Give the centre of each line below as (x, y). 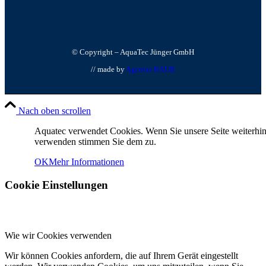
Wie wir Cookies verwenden (58, 235)
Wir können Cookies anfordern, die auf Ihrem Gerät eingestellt (121, 255)
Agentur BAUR (151, 69)
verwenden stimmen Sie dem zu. (95, 142)
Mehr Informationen (86, 162)
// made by (108, 69)
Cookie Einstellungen (56, 185)
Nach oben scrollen (55, 111)
